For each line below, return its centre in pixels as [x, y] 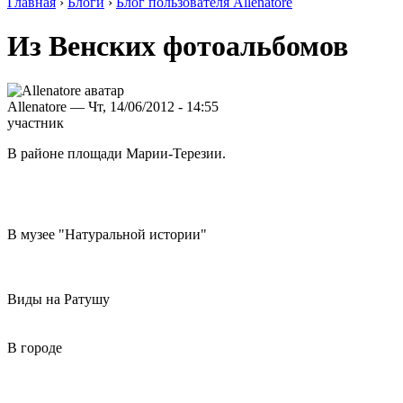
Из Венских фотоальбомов [178, 46]
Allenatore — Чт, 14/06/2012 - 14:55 [113, 106]
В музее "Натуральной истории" [107, 234]
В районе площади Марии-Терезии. [116, 153]
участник [36, 122]
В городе [35, 347]
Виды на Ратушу [58, 299]
